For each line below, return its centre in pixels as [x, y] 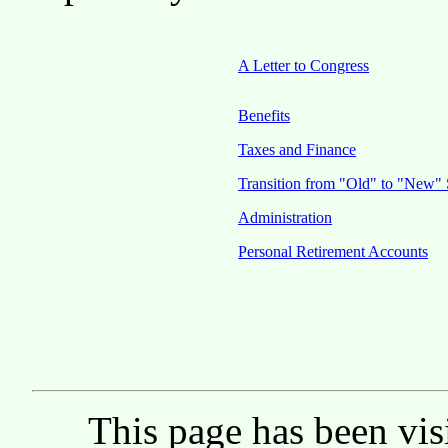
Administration [285, 217]
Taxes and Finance [297, 149]
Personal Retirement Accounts [333, 251]
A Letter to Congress [304, 65]
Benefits [264, 115]
